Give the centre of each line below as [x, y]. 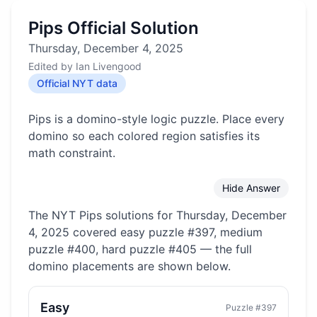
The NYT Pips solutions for [102, 215]
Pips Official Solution [114, 28]
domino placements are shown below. [129, 266]
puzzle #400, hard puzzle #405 [113, 249]
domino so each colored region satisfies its [144, 136]
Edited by [52, 66]
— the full [226, 249]
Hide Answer [251, 188]
